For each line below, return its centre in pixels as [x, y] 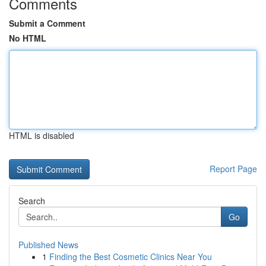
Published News [48, 245]
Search [32, 201]
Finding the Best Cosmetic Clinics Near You [131, 256]
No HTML [28, 38]
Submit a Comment [47, 23]
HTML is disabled [42, 135]
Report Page [233, 169]
